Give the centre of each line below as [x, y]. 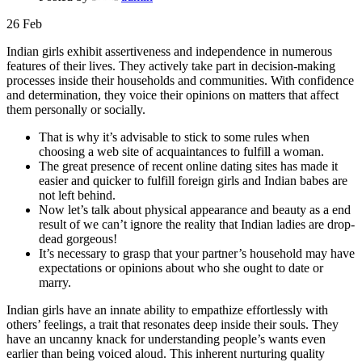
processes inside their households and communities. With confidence [180, 81]
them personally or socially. [76, 110]
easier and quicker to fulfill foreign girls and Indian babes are [193, 181]
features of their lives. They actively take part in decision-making [171, 66]
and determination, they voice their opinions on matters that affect [173, 95]
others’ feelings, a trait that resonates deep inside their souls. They [173, 325]
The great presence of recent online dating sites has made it [188, 166]
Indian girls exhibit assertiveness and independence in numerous [169, 52]
